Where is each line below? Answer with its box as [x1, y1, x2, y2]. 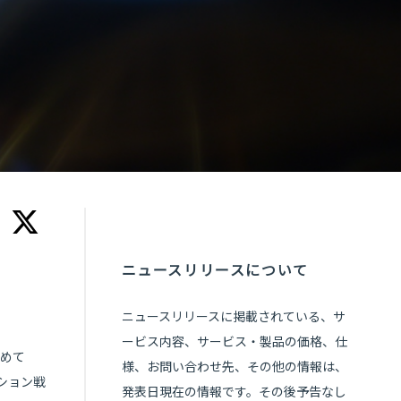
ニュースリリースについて [121, 260, 309, 280]
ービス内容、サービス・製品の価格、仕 [121, 333, 347, 350]
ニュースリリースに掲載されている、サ [121, 308, 346, 325]
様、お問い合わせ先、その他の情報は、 [121, 358, 347, 375]
